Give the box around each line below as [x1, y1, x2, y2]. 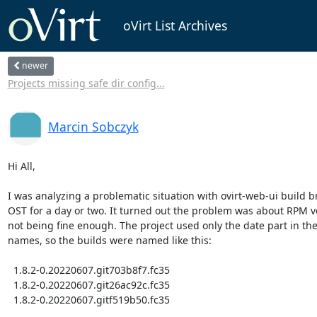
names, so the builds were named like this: [7, 233, 212, 247]
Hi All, [7, 158, 35, 173]
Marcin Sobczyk [47, 117, 139, 135]
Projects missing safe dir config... [7, 76, 165, 90]
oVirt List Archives [122, 17, 227, 35]
